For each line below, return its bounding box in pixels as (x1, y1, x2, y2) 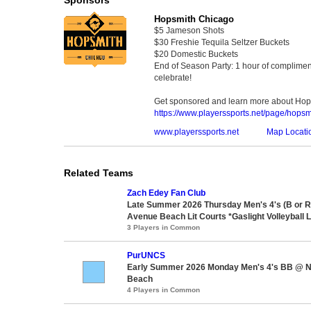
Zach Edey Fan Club (127, 187, 205, 198)
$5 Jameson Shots (154, 25, 224, 35)
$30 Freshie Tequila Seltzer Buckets (154, 37, 289, 47)
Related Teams (64, 167, 133, 178)
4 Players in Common (127, 285, 200, 294)
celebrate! (154, 72, 192, 83)
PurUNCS (127, 250, 165, 260)
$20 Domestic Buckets (154, 49, 238, 59)
